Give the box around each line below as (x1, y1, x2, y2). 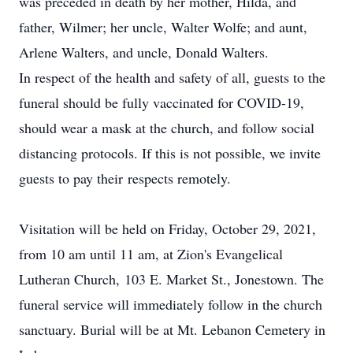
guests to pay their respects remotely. (19, 169, 231, 188)
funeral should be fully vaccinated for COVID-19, (19, 93, 304, 112)
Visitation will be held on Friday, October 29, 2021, (19, 219, 316, 238)
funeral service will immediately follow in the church (19, 295, 322, 314)
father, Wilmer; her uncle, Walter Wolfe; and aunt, (19, 17, 307, 36)
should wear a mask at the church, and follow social (19, 118, 314, 137)
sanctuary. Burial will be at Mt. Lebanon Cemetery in (19, 320, 325, 339)
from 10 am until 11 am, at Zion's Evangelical (19, 244, 283, 263)
